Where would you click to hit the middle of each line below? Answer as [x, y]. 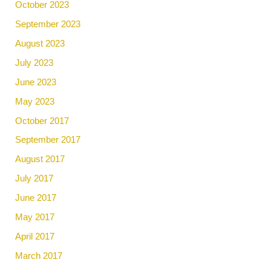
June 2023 [36, 82]
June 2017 [36, 198]
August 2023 [40, 43]
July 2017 [34, 179]
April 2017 [35, 237]
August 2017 [40, 159]
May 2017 [35, 217]
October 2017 [42, 121]
